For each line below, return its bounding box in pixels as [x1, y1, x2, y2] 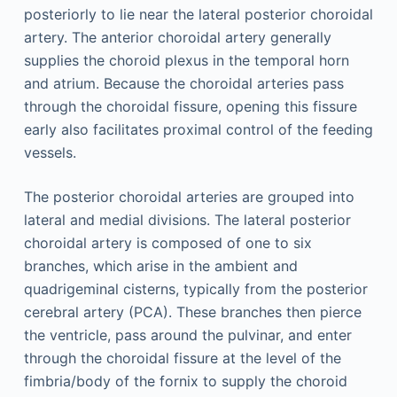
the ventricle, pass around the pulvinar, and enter [23, 326, 352, 344]
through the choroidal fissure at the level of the [23, 349, 341, 367]
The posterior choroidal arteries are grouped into [23, 188, 354, 206]
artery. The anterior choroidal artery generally [23, 28, 331, 46]
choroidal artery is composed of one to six [23, 234, 312, 252]
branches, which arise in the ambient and [23, 257, 298, 275]
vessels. [23, 144, 76, 161]
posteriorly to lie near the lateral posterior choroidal [23, 5, 373, 23]
